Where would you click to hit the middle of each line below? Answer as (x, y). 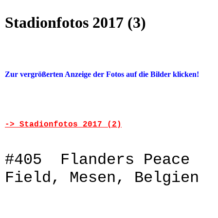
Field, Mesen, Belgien (102, 178)
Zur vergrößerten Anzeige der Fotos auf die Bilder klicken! (102, 74)
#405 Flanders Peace (97, 160)
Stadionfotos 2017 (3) (75, 22)
